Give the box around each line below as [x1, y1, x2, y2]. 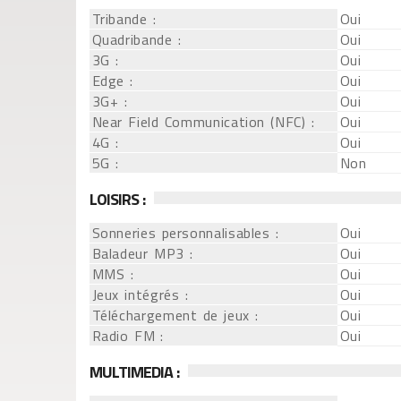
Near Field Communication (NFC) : [91, 111, 315, 132]
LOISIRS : [89, 187, 146, 211]
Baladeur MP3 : [91, 243, 193, 264]
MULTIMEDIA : [89, 360, 180, 384]
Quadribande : [91, 29, 182, 50]
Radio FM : [91, 325, 165, 346]
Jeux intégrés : [91, 284, 189, 305]
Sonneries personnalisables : [91, 222, 279, 243]
